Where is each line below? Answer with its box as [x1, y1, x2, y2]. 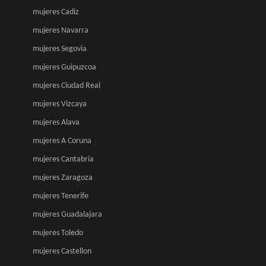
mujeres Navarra [33, 26, 88, 36]
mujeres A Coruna [33, 137, 91, 146]
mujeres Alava [33, 118, 80, 128]
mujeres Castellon [33, 247, 91, 256]
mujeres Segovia [33, 45, 87, 54]
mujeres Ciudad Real [33, 81, 100, 91]
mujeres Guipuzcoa [33, 63, 96, 72]
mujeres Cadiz [33, 8, 79, 17]
